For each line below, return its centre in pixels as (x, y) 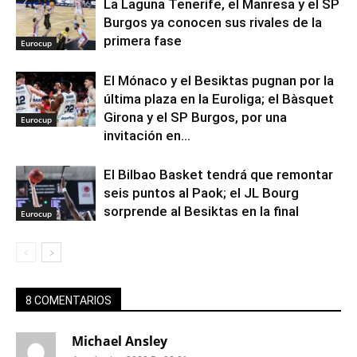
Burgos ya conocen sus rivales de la (213, 22)
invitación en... (147, 135)
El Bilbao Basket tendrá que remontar (218, 175)
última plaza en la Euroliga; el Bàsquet (219, 99)
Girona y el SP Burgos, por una (195, 117)
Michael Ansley (120, 341)
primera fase (143, 41)
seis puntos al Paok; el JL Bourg (201, 193)
